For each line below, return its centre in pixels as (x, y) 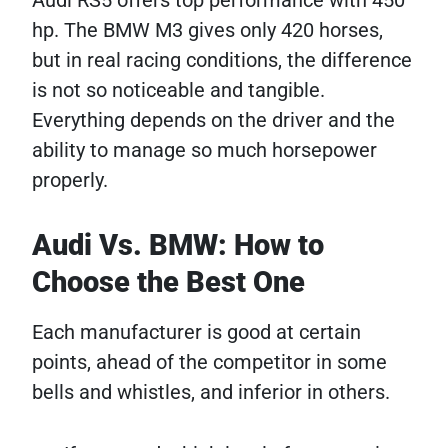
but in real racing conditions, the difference (222, 60)
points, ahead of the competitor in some (209, 362)
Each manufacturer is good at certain (196, 332)
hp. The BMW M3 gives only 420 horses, (207, 30)
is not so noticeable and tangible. (178, 90)
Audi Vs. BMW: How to (178, 245)
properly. (70, 180)
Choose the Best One (168, 282)
